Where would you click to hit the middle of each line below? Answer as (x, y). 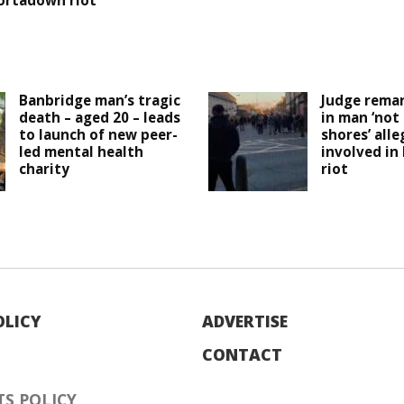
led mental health (82, 152)
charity (45, 169)
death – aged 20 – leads (100, 118)
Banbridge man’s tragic (100, 101)
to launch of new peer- (99, 135)
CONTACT (242, 355)
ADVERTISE (245, 321)
